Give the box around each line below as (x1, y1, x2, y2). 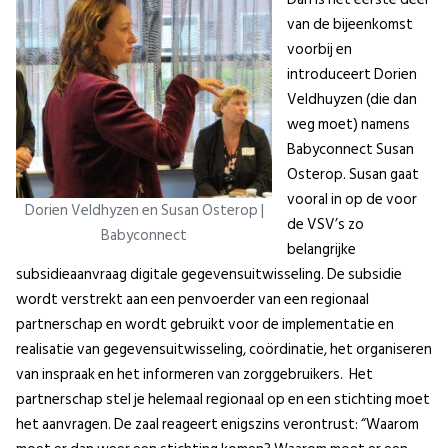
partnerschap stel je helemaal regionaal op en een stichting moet (16, 386, 430, 412)
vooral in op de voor (287, 186, 417, 212)
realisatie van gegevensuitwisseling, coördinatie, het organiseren (16, 336, 432, 362)
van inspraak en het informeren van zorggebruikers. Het (16, 361, 373, 387)
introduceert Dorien (287, 61, 417, 87)
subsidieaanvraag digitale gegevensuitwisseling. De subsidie (16, 261, 402, 287)
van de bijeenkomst (287, 11, 413, 37)
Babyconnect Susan (287, 136, 414, 162)
